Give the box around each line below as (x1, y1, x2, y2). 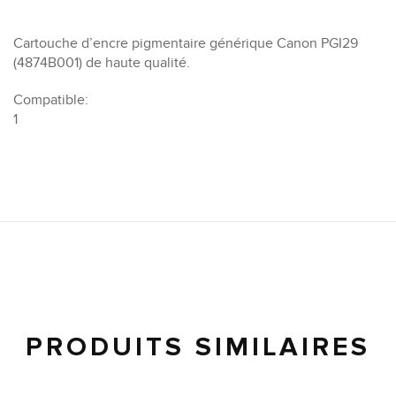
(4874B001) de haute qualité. (13, 54, 190, 72)
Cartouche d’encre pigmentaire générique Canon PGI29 (13, 34, 358, 53)
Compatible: (13, 91, 88, 110)
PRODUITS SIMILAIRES (26, 331, 370, 364)
